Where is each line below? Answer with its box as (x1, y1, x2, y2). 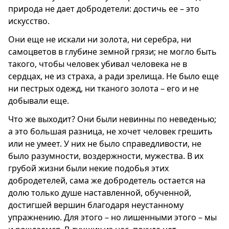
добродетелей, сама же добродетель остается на (8, 174, 205, 186)
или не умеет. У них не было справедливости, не (8, 138, 201, 149)
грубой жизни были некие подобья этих (8, 162, 169, 174)
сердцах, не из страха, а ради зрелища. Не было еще (8, 70, 219, 82)
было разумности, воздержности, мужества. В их (8, 150, 203, 162)
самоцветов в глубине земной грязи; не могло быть (8, 45, 217, 57)
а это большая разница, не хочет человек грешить (8, 125, 213, 137)
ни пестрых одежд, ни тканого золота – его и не (8, 82, 199, 94)
